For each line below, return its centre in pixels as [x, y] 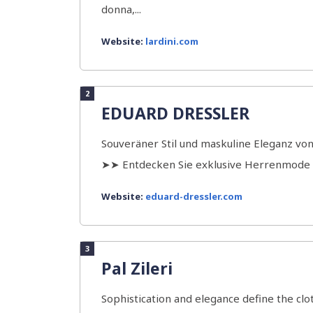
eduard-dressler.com [194, 196]
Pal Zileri [137, 268]
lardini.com [172, 41]
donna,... [121, 9]
